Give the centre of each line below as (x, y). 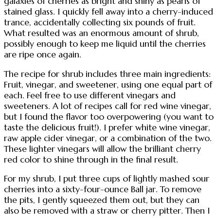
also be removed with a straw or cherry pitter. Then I (107, 211)
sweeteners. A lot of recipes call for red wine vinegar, (108, 106)
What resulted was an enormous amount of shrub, (101, 33)
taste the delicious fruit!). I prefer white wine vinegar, (107, 127)
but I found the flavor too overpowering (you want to (109, 117)
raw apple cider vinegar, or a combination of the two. (108, 138)
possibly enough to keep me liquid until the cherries (105, 44)
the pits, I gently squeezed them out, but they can (102, 200)
